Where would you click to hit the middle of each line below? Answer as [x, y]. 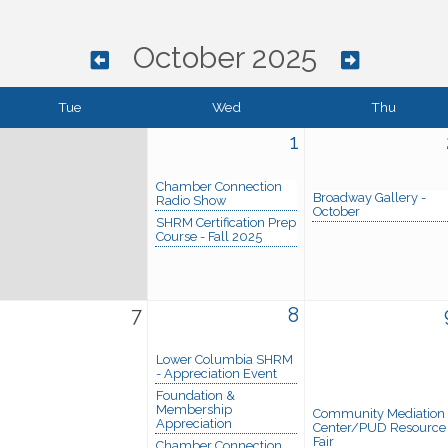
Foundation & [195, 395]
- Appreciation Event [216, 373]
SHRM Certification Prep [226, 222]
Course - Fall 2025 [209, 236]
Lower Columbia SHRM [224, 359]
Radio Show [191, 200]
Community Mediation [379, 413]
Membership [194, 409]
